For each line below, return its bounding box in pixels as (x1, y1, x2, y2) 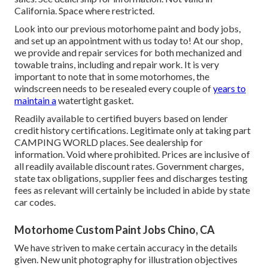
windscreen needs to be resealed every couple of (14, 83, 213, 95)
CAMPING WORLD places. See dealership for (14, 136, 203, 148)
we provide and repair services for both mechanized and (14, 47, 242, 59)
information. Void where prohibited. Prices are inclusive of (14, 148, 250, 160)
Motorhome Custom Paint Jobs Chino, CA (14, 223, 215, 237)
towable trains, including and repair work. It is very (14, 59, 219, 71)
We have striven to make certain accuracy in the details (14, 242, 237, 254)
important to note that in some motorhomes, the (14, 71, 209, 83)
